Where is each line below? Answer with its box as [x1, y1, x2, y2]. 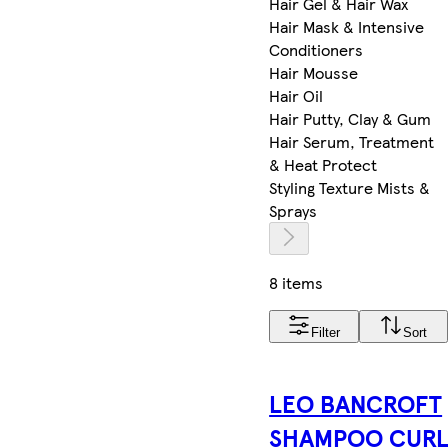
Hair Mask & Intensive [269, 14, 425, 38]
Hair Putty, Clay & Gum [269, 106, 432, 130]
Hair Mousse [269, 60, 359, 84]
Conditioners [269, 37, 364, 61]
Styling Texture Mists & [269, 175, 431, 199]
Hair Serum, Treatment [269, 129, 435, 153]
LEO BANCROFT [269, 385, 443, 420]
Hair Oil [269, 83, 324, 107]
